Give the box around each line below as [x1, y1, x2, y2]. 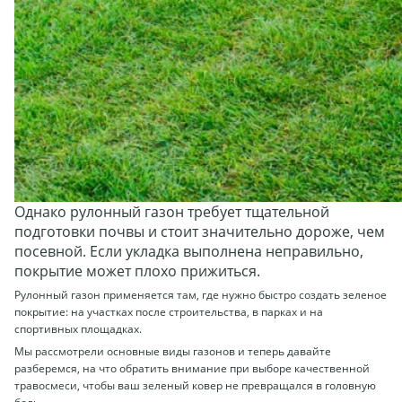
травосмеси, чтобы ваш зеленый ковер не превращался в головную [14, 377, 376, 393]
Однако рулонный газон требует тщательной [14, 201, 329, 222]
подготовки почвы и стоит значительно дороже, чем [14, 221, 385, 241]
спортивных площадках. [14, 320, 142, 336]
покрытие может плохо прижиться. [14, 260, 260, 281]
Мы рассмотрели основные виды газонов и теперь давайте [14, 343, 331, 359]
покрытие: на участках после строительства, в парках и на [14, 303, 323, 319]
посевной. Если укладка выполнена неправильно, [14, 240, 363, 261]
